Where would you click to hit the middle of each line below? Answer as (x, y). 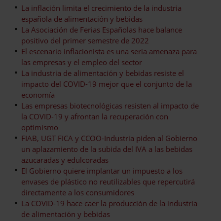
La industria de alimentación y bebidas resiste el (103, 73)
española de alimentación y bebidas (82, 18)
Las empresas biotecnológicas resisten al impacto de (110, 105)
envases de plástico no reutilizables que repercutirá (108, 181)
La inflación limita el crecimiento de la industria (101, 8)
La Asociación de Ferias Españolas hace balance (102, 29)
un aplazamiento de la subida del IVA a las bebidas (107, 149)
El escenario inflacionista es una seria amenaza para (109, 51)
